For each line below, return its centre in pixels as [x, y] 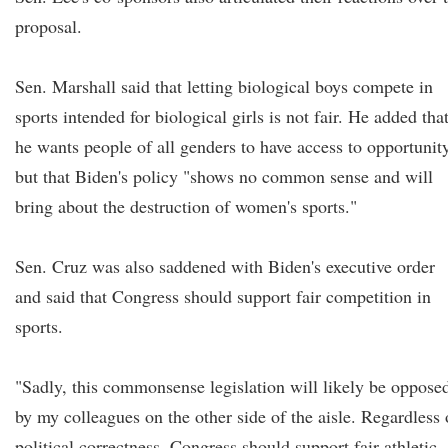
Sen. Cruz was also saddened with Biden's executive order [225, 266]
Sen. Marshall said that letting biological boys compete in [224, 86]
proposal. [48, 26]
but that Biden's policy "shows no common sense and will [224, 176]
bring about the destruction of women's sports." [186, 206]
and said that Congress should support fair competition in [223, 296]
